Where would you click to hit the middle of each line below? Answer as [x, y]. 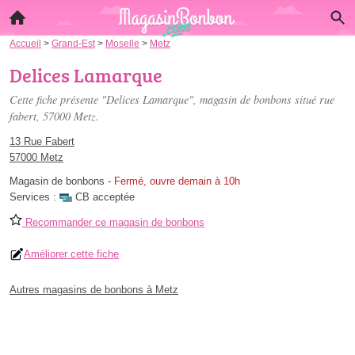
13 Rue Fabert [42, 141]
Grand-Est [73, 43]
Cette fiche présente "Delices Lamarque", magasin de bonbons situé [164, 99]
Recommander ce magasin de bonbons [113, 222]
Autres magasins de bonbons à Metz [94, 290]
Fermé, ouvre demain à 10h [177, 181]
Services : [34, 197]
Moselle [122, 43]
